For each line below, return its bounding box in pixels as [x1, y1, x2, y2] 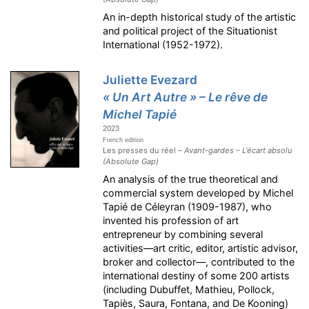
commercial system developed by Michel [103, 186, 294, 199]
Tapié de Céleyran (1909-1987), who [103, 200, 272, 212]
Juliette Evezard [103, 72, 198, 87]
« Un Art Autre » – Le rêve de [103, 89, 268, 104]
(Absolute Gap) [103, 156, 159, 166]
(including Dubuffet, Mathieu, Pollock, [103, 283, 275, 295]
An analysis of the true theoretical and [103, 172, 279, 185]
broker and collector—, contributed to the [103, 255, 295, 268]
